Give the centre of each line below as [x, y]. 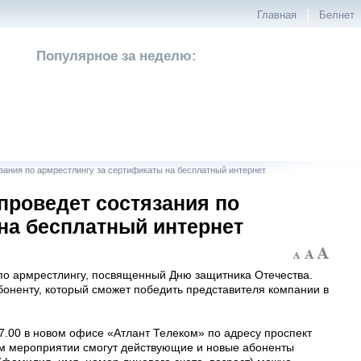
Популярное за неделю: [116, 56]
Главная [277, 15]
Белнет [337, 15]
